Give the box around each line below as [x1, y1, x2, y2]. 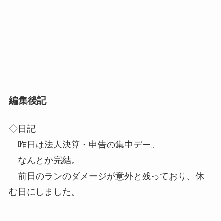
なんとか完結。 [8, 155, 80, 166]
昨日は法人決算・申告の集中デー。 [8, 140, 160, 150]
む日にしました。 [8, 187, 80, 197]
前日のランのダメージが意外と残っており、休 [8, 171, 204, 182]
